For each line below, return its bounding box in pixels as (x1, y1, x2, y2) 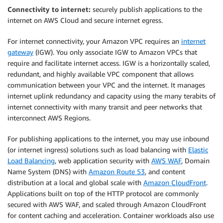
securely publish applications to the (91, 4, 202, 13)
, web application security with (55, 156, 151, 165)
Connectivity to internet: (7, 4, 91, 13)
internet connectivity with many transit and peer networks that (7, 102, 202, 111)
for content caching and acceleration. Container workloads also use (7, 211, 214, 220)
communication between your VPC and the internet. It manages (7, 80, 205, 89)
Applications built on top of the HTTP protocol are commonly (7, 189, 199, 198)
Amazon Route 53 (89, 167, 145, 176)
